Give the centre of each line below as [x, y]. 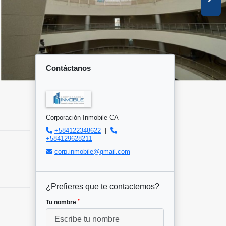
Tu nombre [62, 203]
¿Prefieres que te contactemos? [103, 187]
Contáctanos [68, 68]
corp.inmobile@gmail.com [92, 152]
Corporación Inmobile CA [82, 118]
